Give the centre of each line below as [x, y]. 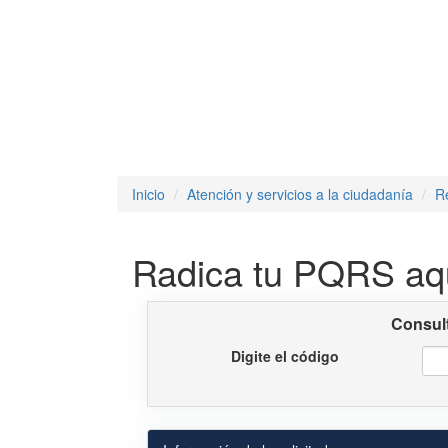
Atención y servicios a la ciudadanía [300, 194]
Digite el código [285, 356]
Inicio [148, 194]
